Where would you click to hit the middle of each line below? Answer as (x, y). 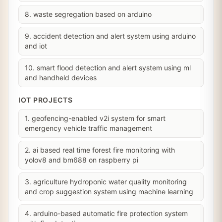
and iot (36, 46)
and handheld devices (61, 78)
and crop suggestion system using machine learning (109, 192)
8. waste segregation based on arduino (88, 14)
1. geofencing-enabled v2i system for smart (95, 118)
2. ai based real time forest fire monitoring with (100, 150)
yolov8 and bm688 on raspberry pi (82, 160)
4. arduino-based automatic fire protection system (106, 213)
